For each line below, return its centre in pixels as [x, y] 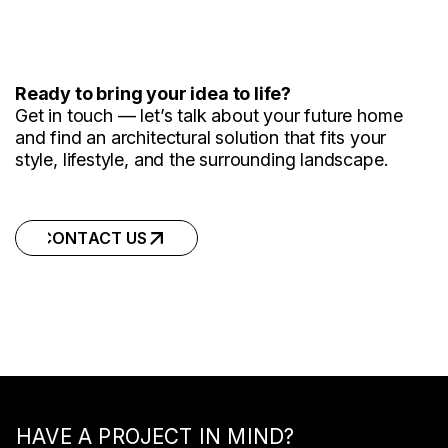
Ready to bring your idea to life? [153, 93]
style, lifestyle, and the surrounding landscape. [202, 159]
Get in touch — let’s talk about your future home [209, 115]
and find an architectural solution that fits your [201, 137]
